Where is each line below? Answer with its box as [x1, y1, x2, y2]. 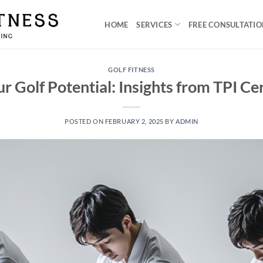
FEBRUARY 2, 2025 [104, 117, 164, 125]
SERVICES [136, 19, 173, 29]
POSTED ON [65, 117, 105, 125]
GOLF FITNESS [108, 66, 155, 73]
